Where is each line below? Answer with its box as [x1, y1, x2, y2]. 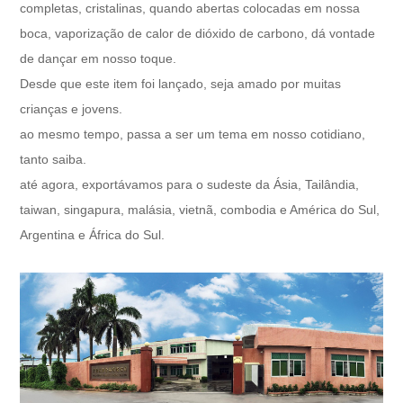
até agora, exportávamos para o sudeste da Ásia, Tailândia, [20, 176, 360, 192]
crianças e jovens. [20, 101, 123, 116]
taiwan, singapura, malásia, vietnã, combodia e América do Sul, [20, 201, 381, 217]
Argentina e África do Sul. [20, 227, 166, 242]
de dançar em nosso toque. [20, 50, 177, 66]
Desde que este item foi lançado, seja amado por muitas [20, 76, 342, 91]
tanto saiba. [20, 151, 87, 166]
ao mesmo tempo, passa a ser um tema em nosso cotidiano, [20, 126, 366, 141]
